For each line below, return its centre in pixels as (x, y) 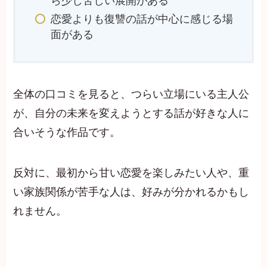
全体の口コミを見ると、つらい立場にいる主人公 (131, 94)
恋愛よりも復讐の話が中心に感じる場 (142, 19)
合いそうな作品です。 (67, 132)
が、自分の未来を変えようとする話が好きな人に (131, 113)
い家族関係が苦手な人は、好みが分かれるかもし (131, 192)
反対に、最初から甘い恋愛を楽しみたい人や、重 (131, 173)
